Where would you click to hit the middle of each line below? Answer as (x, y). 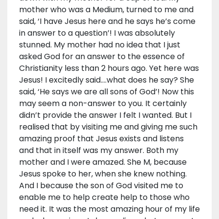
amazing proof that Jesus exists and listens (101, 139)
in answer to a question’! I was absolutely (97, 33)
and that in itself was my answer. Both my (99, 151)
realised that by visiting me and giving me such (108, 127)
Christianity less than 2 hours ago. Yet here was (109, 68)
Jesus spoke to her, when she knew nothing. (103, 174)
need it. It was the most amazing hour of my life (109, 209)
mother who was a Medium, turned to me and (106, 10)
